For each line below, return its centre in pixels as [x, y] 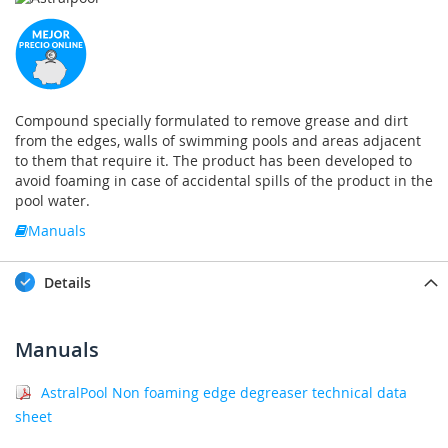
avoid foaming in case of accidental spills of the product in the [224, 181]
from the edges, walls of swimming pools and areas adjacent [218, 141]
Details [65, 283]
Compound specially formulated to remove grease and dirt [211, 121]
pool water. [52, 201]
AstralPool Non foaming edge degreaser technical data [224, 393]
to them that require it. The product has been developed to [213, 161]
